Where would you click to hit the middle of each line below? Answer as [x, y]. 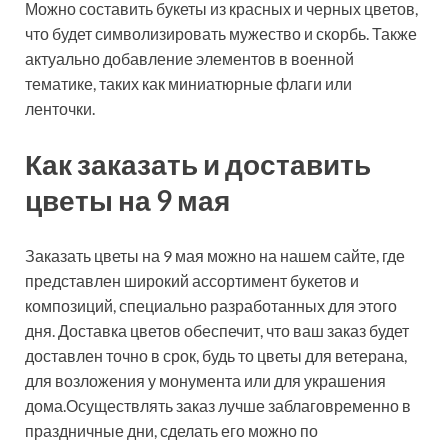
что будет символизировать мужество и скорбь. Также [221, 33]
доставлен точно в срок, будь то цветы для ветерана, [216, 355]
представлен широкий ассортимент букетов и [192, 280]
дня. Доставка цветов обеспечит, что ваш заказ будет [217, 330]
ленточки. [60, 108]
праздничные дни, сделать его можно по [171, 430]
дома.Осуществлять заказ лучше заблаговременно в [218, 405]
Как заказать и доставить [198, 163]
